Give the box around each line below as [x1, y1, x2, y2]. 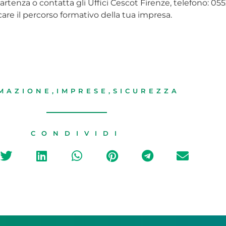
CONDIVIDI [31, 129, 123, 137]
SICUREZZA [113, 87, 180, 95]
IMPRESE [56, 87, 108, 95]
